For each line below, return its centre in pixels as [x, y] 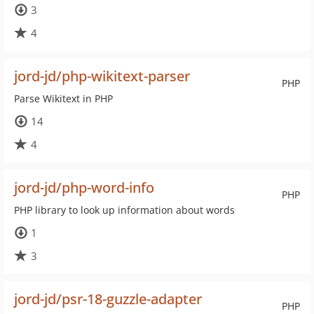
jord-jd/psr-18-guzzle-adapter [108, 299]
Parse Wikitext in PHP [63, 98]
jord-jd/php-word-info [84, 187]
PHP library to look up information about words [124, 210]
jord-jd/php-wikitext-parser [102, 76]
